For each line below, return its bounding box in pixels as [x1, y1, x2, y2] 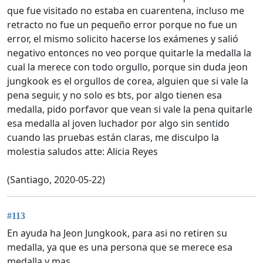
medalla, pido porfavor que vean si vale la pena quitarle [7, 102, 252, 116]
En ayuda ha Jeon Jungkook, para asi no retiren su [7, 226, 227, 240]
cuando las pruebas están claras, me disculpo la [7, 130, 219, 144]
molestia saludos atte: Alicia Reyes [7, 144, 158, 158]
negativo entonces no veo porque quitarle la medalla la [7, 46, 251, 59]
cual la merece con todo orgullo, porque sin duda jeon [7, 60, 248, 73]
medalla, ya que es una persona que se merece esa [7, 240, 232, 254]
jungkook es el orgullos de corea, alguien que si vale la [7, 74, 248, 87]
